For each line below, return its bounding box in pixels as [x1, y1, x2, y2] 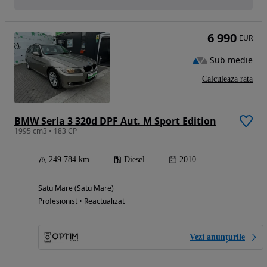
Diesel [124, 155, 145, 164]
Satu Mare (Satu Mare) [38, 183, 114, 194]
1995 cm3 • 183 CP [14, 126, 77, 136]
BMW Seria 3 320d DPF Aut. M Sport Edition [14, 114, 216, 128]
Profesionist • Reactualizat [38, 196, 125, 207]
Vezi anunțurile [190, 232, 245, 242]
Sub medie [210, 54, 253, 66]
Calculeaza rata [202, 74, 253, 84]
